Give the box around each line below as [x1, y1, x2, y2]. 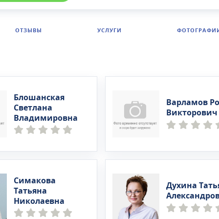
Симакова [14, 175, 56, 187]
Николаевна [14, 195, 65, 207]
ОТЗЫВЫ [15, 26, 42, 35]
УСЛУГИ [97, 26, 122, 35]
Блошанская [14, 91, 65, 104]
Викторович [166, 107, 218, 119]
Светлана [14, 102, 53, 114]
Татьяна [14, 185, 47, 197]
